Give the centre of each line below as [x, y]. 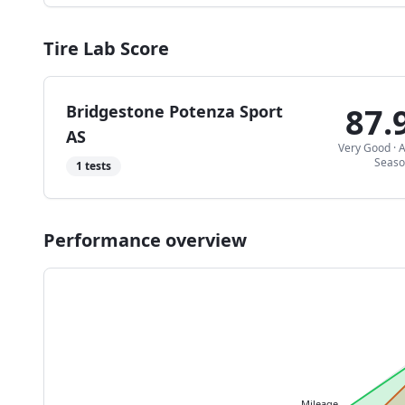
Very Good [364, 148]
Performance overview [145, 240]
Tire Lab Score [106, 48]
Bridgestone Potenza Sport [174, 111]
